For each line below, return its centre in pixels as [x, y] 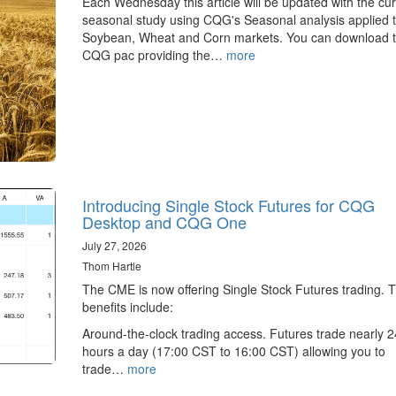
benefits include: [127, 306]
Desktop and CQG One [164, 221]
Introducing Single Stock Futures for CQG [228, 205]
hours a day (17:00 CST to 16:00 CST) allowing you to [233, 350]
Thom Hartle [111, 265]
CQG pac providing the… [154, 54]
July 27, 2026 [114, 245]
